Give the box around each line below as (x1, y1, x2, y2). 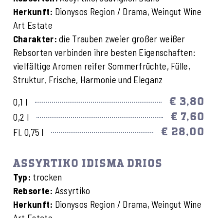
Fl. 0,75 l (13, 127, 44, 138)
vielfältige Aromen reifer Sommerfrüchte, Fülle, (13, 60, 190, 72)
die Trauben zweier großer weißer (56, 33, 185, 44)
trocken (31, 171, 64, 183)
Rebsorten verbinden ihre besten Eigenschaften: (13, 46, 196, 58)
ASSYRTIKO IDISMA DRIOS (13, 158, 163, 170)
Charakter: (13, 33, 57, 44)
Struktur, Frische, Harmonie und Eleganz (13, 73, 163, 85)
